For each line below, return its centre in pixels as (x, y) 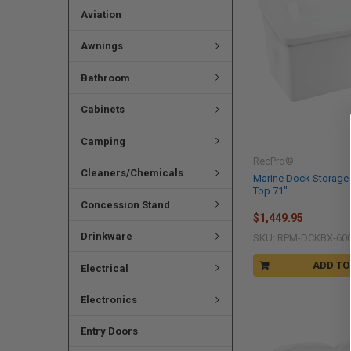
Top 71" (271, 190)
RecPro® (274, 161)
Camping (103, 141)
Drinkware (106, 237)
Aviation (101, 15)
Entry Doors (109, 331)
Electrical (104, 268)
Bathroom (105, 78)
